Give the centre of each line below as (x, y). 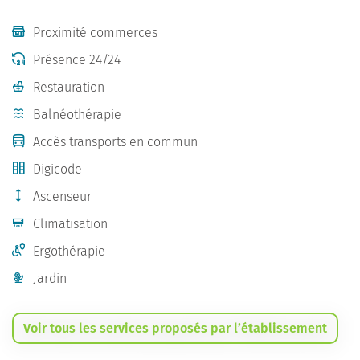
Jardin (50, 278)
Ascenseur (62, 196)
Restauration (69, 87)
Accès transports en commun (115, 142)
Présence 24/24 (77, 60)
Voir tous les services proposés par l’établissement (175, 328)
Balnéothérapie (77, 115)
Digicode (57, 169)
